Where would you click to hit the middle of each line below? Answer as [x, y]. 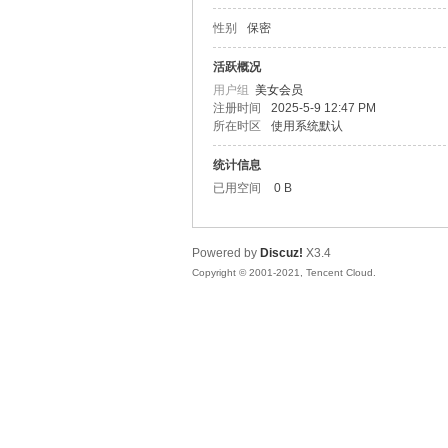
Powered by [226, 253]
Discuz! [281, 253]
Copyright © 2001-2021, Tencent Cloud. [284, 272]
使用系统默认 [307, 126]
